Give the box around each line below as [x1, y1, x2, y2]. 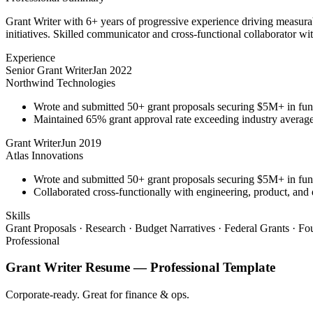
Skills [6, 209, 30, 221]
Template [219, 260, 275, 275]
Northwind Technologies [6, 76, 115, 89]
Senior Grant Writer [6, 64, 92, 76]
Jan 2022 [92, 64, 132, 76]
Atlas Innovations [6, 149, 83, 161]
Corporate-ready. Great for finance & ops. [6, 289, 189, 300]
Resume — [82, 260, 150, 275]
